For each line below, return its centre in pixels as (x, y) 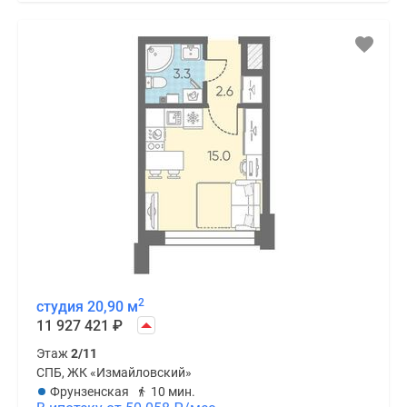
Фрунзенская (89, 391)
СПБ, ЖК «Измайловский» (114, 372)
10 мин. (173, 391)
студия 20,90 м (87, 306)
